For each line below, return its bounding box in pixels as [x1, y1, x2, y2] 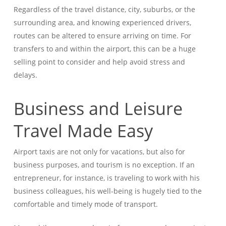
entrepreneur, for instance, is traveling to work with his [13, 173, 200, 183]
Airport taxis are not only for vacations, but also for [13, 147, 185, 157]
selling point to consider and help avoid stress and [13, 57, 185, 67]
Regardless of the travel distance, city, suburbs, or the [13, 5, 195, 15]
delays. [13, 70, 39, 80]
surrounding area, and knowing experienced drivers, [13, 18, 191, 28]
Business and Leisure [13, 97, 183, 121]
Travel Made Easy [13, 119, 153, 143]
